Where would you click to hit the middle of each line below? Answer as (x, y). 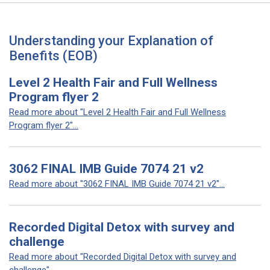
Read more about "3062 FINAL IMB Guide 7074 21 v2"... (117, 184)
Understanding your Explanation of (111, 41)
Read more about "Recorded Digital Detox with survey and (123, 257)
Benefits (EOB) (53, 56)
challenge (37, 242)
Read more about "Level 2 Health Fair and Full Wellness (118, 112)
